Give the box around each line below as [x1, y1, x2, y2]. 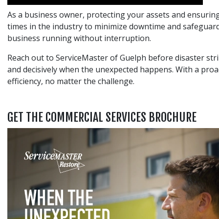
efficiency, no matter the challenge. [7, 75, 134, 87]
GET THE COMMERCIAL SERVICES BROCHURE [7, 109, 197, 125]
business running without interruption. [7, 32, 151, 44]
